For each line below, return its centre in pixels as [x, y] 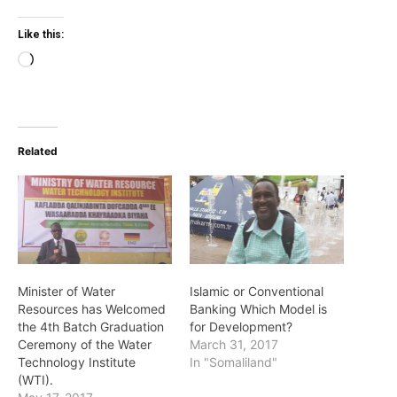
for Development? [241, 326]
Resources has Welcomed [92, 308]
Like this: [41, 35]
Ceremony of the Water [85, 344]
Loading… [63, 62]
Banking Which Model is [258, 308]
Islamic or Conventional [257, 291]
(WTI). [35, 379]
